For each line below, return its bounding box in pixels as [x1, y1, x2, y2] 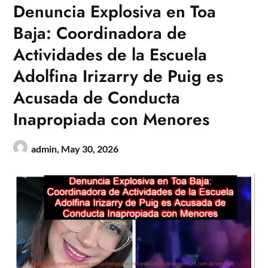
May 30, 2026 [61, 143, 119, 155]
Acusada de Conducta [13, 86, 181, 111]
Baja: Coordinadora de [13, 21, 187, 46]
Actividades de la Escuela [13, 42, 208, 68]
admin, [31, 143, 62, 155]
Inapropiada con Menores [13, 107, 210, 132]
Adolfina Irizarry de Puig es [13, 64, 224, 89]
